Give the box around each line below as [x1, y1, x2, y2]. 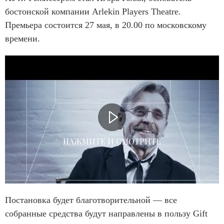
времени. [5, 33, 40, 43]
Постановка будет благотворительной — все [5, 195, 177, 205]
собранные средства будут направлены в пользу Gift [5, 208, 207, 219]
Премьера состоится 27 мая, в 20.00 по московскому [5, 19, 206, 30]
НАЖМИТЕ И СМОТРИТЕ [63, 135, 161, 146]
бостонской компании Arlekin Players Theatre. [5, 6, 181, 16]
